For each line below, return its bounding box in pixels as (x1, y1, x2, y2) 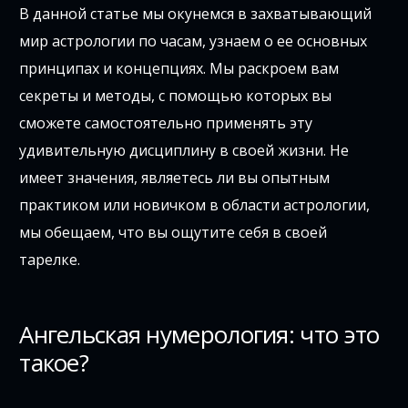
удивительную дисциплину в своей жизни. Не (19, 140, 350, 161)
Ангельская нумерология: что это (19, 318, 380, 352)
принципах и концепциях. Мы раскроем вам (19, 58, 340, 79)
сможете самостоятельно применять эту (19, 113, 313, 134)
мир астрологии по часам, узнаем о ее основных (19, 31, 368, 52)
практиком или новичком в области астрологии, (19, 195, 371, 216)
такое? (19, 346, 88, 380)
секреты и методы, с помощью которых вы (19, 86, 332, 107)
